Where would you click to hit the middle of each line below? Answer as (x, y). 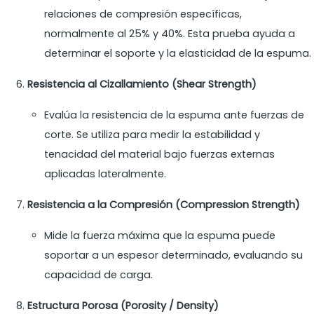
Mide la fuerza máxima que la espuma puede (160, 236)
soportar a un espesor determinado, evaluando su (174, 255)
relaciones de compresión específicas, (143, 14)
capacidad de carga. (99, 275)
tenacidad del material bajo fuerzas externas (160, 155)
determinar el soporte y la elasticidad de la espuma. (178, 54)
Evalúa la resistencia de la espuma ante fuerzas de (175, 115)
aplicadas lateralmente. (105, 174)
